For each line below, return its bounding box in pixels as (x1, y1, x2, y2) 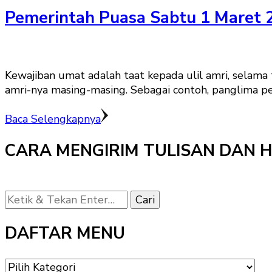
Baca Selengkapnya (5, 112, 101, 127)
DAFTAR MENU (5, 222, 125, 245)
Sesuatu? (4, 204, 50, 219)
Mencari (4, 189, 43, 205)
